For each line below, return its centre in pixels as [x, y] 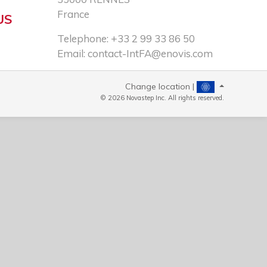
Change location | [161, 86]
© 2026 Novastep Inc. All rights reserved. [162, 98]
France [73, 14]
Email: [72, 53]
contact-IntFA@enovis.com [150, 53]
